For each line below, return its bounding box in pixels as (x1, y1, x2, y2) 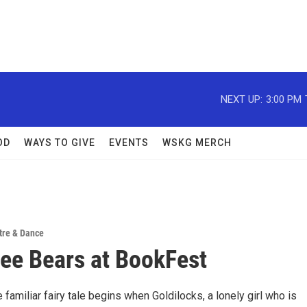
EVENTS (109, 137, 149, 148)
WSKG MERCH (162, 137, 232, 148)
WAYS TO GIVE (24, 137, 95, 148)
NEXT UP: (221, 93, 262, 106)
